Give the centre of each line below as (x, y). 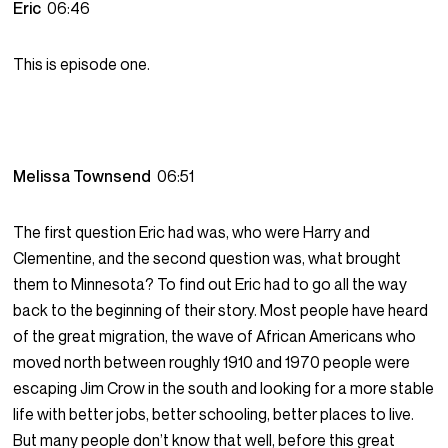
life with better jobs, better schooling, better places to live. (214, 414)
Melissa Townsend (85, 176)
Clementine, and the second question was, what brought (207, 258)
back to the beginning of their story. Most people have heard (221, 310)
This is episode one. (82, 64)
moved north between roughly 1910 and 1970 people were (212, 362)
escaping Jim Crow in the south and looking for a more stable (224, 388)
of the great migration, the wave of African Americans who (215, 336)
